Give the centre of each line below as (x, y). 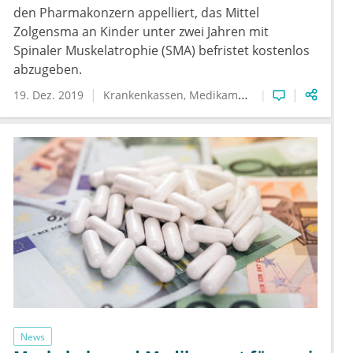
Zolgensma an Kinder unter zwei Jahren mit (141, 32)
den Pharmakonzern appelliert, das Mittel (136, 13)
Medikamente (214, 95)
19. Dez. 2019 (48, 95)
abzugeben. (48, 70)
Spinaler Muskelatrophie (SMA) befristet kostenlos (162, 51)
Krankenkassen (143, 95)
